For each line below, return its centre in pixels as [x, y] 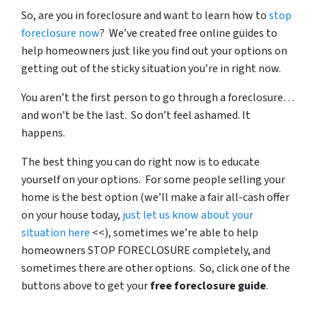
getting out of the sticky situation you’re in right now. [151, 69]
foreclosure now [60, 33]
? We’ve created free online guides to [189, 33]
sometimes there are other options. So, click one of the [156, 268]
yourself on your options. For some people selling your [153, 180]
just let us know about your [188, 215]
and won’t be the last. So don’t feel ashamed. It [136, 115]
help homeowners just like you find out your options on [154, 51]
